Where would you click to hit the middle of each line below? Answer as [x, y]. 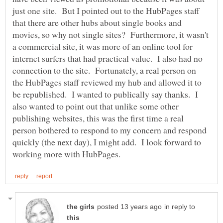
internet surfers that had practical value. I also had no [108, 58]
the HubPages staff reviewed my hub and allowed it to [107, 82]
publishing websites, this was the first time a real [98, 118]
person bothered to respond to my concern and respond [110, 130]
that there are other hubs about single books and [97, 23]
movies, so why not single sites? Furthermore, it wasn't [111, 35]
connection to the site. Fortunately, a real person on [104, 70]
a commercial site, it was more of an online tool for [103, 47]
